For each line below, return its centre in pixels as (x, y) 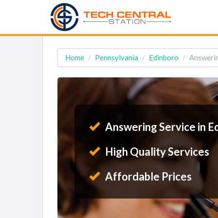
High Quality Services (156, 152)
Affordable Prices (147, 176)
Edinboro (164, 57)
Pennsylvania (117, 57)
